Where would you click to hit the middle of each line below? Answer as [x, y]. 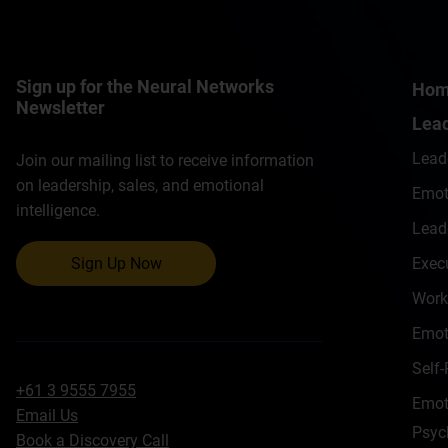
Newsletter [60, 107]
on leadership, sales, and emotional [140, 186]
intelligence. [58, 211]
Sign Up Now [116, 264]
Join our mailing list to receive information [165, 161]
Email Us [47, 416]
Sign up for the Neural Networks [145, 86]
